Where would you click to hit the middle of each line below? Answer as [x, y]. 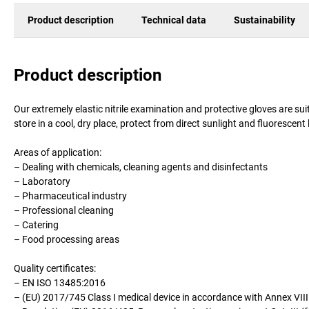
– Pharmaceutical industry [70, 196]
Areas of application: [58, 152]
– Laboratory [42, 181]
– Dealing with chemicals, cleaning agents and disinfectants [141, 167]
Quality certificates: [55, 268]
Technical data [174, 20]
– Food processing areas [67, 239]
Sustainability [265, 20]
